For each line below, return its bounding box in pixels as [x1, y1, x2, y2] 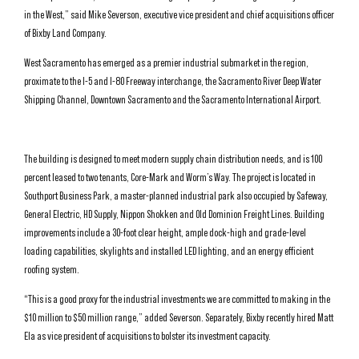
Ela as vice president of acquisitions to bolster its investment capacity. [24, 329, 271, 342]
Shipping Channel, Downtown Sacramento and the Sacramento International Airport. [24, 93, 321, 106]
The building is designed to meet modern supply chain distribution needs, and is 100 [24, 152, 322, 165]
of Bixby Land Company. [24, 26, 107, 39]
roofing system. [24, 263, 79, 276]
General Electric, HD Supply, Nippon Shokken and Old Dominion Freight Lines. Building [24, 208, 325, 220]
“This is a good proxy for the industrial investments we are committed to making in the [24, 292, 330, 305]
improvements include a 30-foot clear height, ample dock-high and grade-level [24, 226, 306, 239]
